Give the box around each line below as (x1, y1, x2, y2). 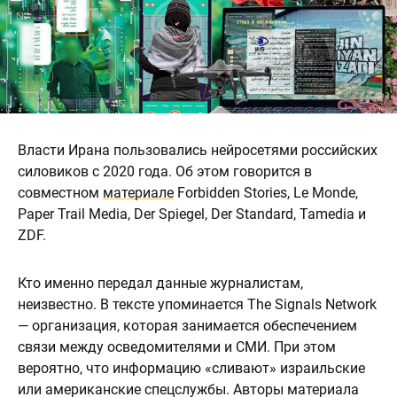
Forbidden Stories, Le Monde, (174, 184, 358, 201)
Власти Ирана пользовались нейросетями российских (18, 142, 378, 159)
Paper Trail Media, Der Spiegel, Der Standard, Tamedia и (18, 206, 366, 222)
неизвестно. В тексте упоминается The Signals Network (18, 296, 377, 313)
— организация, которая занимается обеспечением (18, 317, 357, 334)
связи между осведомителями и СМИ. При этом (18, 339, 336, 355)
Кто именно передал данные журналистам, (18, 275, 303, 292)
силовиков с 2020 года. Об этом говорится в (18, 163, 312, 180)
